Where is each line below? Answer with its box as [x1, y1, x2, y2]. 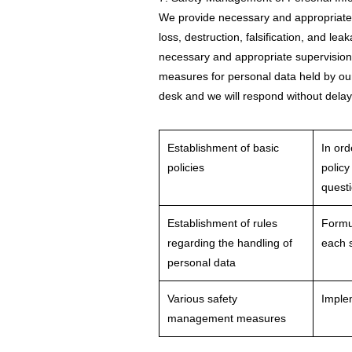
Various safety [167, 292, 237, 305]
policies [167, 161, 204, 174]
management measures [167, 312, 286, 324]
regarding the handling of [167, 236, 292, 249]
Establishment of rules [167, 217, 277, 229]
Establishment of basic [167, 141, 279, 154]
